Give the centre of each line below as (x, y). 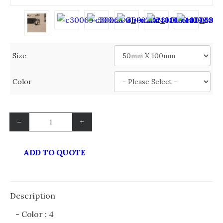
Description (33, 196)
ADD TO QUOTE (54, 152)
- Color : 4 (35, 214)
